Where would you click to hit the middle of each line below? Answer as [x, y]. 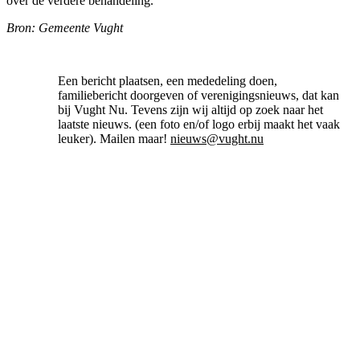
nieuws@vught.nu [217, 138]
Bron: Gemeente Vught [65, 27]
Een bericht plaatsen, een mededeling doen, [168, 80]
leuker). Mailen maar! [114, 138]
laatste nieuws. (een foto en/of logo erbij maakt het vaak [199, 124]
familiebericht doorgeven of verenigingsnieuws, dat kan [198, 95]
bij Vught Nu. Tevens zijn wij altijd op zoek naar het [190, 109]
